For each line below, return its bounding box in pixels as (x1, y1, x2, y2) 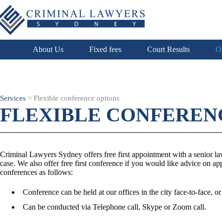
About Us (33, 45, 63, 54)
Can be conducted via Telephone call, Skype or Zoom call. (23, 203, 206, 211)
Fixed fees (89, 45, 121, 54)
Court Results (147, 45, 190, 54)
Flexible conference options (34, 94, 119, 102)
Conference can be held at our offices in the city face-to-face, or (23, 188, 221, 196)
